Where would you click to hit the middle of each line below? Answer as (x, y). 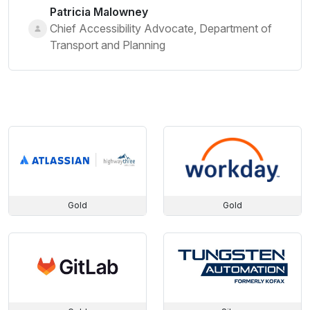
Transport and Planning (108, 45)
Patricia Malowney (99, 12)
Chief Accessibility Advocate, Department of (161, 28)
